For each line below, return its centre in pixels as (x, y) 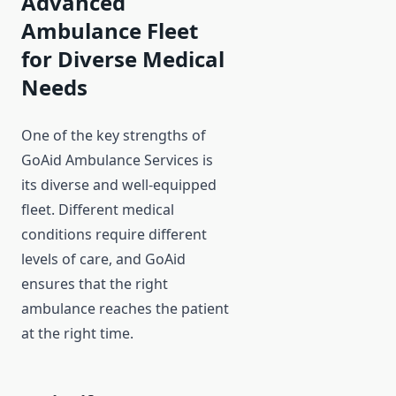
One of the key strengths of (114, 136)
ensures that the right (95, 284)
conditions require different (114, 235)
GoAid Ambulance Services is (117, 160)
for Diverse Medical (123, 59)
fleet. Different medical (98, 210)
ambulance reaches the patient (125, 309)
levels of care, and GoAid (103, 259)
